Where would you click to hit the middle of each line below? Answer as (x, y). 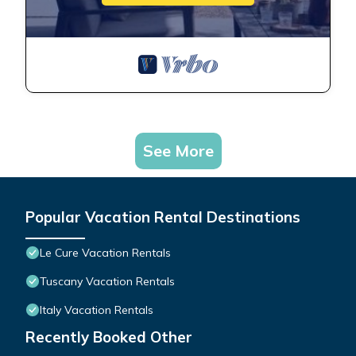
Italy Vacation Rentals (97, 310)
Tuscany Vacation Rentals (107, 282)
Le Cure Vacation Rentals (105, 253)
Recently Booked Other (109, 337)
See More (178, 151)
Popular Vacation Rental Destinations (163, 217)
